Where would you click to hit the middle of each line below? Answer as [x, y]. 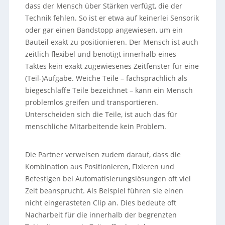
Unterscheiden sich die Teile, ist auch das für [101, 114]
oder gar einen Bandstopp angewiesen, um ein [104, 30]
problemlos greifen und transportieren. [92, 102]
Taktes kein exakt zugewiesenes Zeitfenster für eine [112, 66]
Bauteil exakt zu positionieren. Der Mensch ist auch [112, 42]
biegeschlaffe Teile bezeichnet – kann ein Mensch [109, 90]
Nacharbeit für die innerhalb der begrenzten [101, 215]
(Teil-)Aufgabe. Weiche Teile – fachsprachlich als [106, 78]
